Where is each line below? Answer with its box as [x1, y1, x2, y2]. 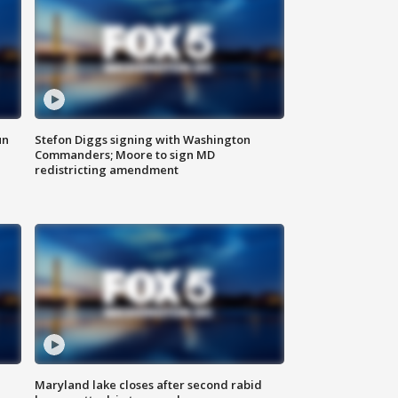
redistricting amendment [35, 162, 179, 179]
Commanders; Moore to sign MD [35, 147, 216, 163]
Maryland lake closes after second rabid [35, 377, 263, 394]
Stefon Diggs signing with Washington [35, 131, 251, 148]
